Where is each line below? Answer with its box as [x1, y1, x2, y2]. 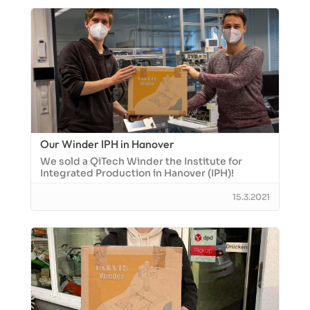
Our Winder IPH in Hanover [40, 137, 174, 151]
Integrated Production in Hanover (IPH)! [40, 167, 234, 179]
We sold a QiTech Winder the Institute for [40, 155, 242, 167]
